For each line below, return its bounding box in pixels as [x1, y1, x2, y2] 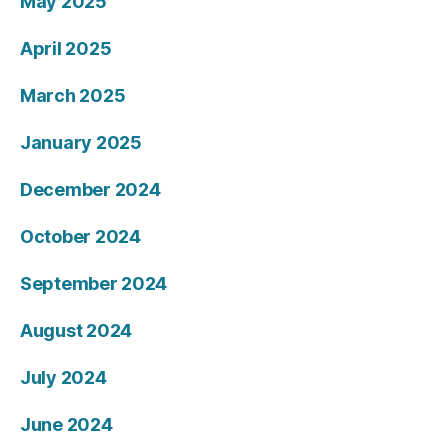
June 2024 [20, 414, 113, 435]
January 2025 [20, 132, 142, 153]
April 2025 [20, 38, 112, 59]
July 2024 [20, 367, 107, 388]
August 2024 [20, 320, 133, 341]
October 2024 [20, 226, 141, 247]
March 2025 [20, 85, 126, 106]
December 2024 [20, 179, 161, 200]
